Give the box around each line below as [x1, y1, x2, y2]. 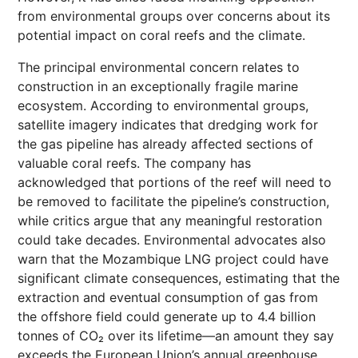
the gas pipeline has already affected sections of [18, 136, 313, 152]
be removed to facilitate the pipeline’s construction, [18, 193, 329, 209]
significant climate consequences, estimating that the [18, 270, 340, 286]
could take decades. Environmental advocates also [18, 232, 326, 248]
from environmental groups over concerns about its [18, 8, 330, 24]
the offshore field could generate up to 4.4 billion [18, 308, 316, 324]
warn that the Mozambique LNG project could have [18, 251, 328, 267]
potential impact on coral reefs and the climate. [18, 27, 305, 43]
